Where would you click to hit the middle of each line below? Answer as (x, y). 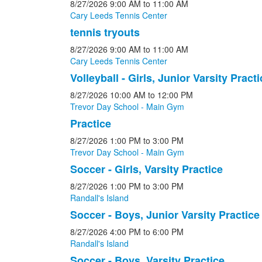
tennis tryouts (105, 32)
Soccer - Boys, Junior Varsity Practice (165, 215)
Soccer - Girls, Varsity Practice (146, 169)
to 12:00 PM (170, 95)
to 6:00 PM (163, 232)
